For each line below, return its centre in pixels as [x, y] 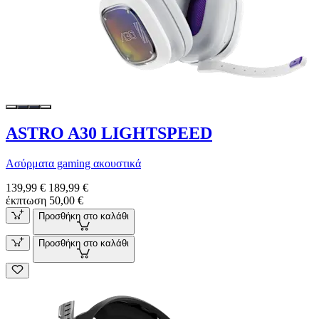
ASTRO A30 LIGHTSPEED [109, 134]
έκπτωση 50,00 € [45, 201]
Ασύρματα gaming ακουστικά [73, 164]
